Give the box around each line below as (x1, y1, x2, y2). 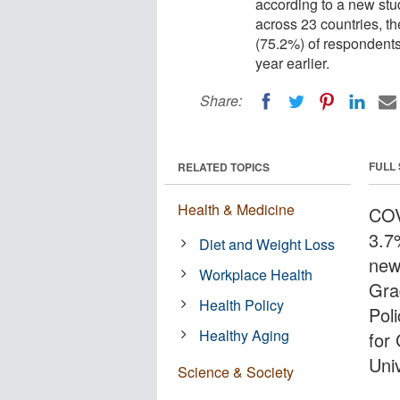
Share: (200, 90, 242, 111)
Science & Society (178, 361, 294, 382)
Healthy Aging (199, 324, 290, 346)
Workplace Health (199, 263, 313, 285)
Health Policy (199, 294, 285, 315)
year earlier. (255, 53, 329, 73)
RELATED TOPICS (178, 158, 270, 175)
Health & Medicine (178, 198, 295, 220)
